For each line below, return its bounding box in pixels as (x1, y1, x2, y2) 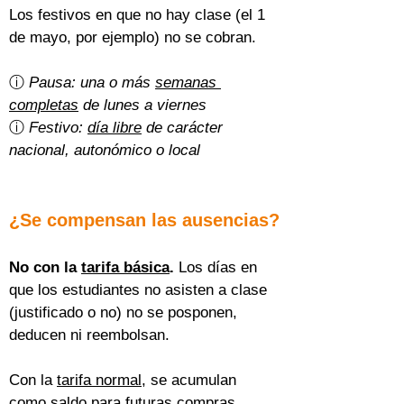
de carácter (142, 119, 227, 136)
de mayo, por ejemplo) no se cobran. (9, 29, 256, 46)
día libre (87, 119, 142, 136)
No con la (9, 259, 81, 276)
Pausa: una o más (29, 74, 155, 91)
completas (9, 96, 78, 114)
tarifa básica (81, 259, 170, 276)
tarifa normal (57, 372, 142, 389)
